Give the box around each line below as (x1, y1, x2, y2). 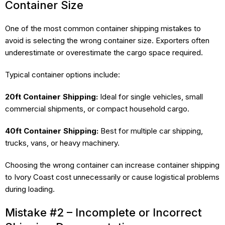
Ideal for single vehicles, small (98, 91, 203, 101)
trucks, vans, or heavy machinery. (5, 138, 120, 148)
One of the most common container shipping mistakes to (5, 23, 201, 33)
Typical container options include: (5, 69, 120, 79)
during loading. (5, 184, 55, 194)
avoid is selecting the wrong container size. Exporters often (5, 35, 209, 45)
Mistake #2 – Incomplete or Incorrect (5, 205, 202, 219)
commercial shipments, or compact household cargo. (5, 103, 189, 114)
